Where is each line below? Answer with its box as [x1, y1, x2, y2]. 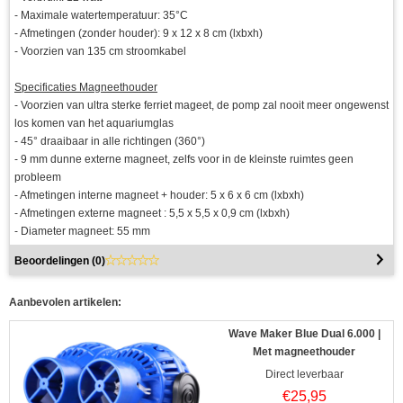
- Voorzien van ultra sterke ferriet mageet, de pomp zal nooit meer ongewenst [14, 98, 389, 112]
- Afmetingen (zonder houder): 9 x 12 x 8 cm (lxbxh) [14, 26, 263, 40]
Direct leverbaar [264, 367, 344, 381]
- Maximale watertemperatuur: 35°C [14, 8, 188, 22]
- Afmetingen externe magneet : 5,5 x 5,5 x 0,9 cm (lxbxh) [14, 206, 290, 219]
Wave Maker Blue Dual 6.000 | [228, 327, 381, 340]
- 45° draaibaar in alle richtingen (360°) [14, 134, 205, 148]
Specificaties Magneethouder [14, 80, 157, 94]
